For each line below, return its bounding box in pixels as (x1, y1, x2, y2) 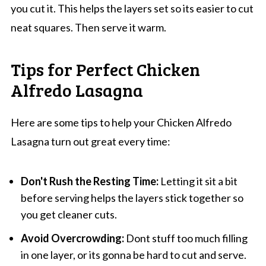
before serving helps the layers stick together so (20, 191, 243, 204)
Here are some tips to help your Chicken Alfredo (10, 115, 232, 129)
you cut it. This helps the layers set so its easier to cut (10, 1, 254, 15)
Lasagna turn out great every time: (10, 134, 170, 148)
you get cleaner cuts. (20, 207, 117, 221)
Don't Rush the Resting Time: (20, 174, 159, 188)
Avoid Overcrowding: (20, 231, 124, 245)
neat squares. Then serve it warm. (10, 20, 166, 34)
